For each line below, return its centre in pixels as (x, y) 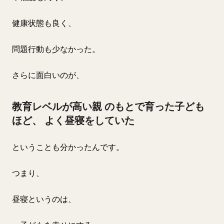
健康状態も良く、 (44, 23)
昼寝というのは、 (44, 199)
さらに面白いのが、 (48, 75)
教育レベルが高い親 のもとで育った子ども (108, 106)
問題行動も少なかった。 (56, 49)
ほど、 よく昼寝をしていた (73, 120)
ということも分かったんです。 (68, 147)
